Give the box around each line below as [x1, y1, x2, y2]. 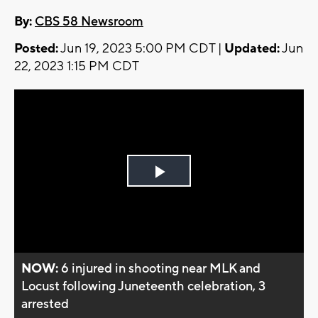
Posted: [14, 40, 58, 57]
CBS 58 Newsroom [35, 13, 143, 31]
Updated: [224, 40, 280, 57]
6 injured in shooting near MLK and [61, 260, 261, 277]
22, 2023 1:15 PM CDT [14, 58, 139, 75]
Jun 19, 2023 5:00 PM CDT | [58, 40, 224, 57]
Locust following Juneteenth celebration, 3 [21, 278, 266, 295]
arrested [21, 295, 70, 312]
